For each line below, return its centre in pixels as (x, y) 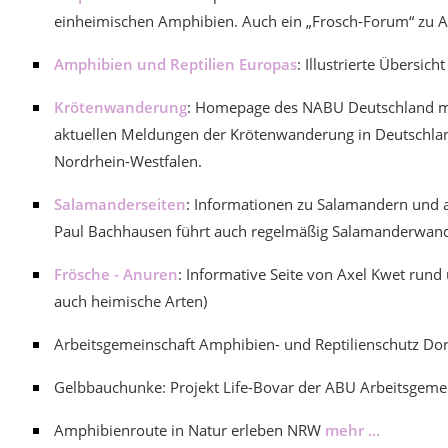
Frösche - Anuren (116, 274)
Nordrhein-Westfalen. (128, 161)
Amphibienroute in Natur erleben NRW (189, 430)
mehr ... (352, 430)
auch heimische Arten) (130, 301)
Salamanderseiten (120, 204)
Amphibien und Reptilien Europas (175, 64)
